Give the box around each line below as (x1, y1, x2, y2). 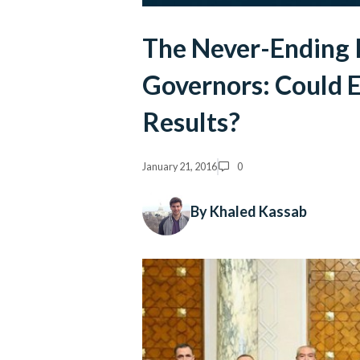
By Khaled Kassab (190, 202, 307, 220)
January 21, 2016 (142, 160, 217, 173)
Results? (142, 106, 240, 138)
